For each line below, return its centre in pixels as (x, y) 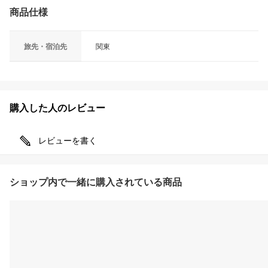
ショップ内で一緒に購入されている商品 (96, 182)
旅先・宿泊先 (45, 47)
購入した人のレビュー (57, 108)
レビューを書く (68, 141)
